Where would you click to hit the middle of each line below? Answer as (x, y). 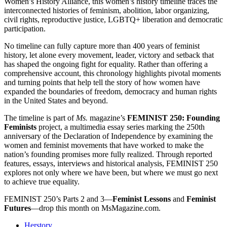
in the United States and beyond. (56, 101)
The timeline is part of (40, 118)
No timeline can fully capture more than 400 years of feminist (102, 46)
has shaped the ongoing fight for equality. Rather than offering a (106, 64)
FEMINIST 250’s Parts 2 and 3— (58, 199)
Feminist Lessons (142, 199)
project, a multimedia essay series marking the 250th (121, 127)
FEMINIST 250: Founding (174, 118)
